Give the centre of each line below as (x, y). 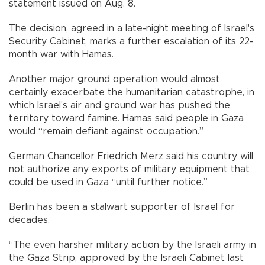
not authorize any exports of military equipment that (129, 169)
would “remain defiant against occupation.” (106, 132)
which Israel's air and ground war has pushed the (119, 106)
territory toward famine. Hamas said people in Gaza (126, 119)
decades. (29, 220)
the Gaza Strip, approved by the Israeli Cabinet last (126, 258)
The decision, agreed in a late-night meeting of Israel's (132, 29)
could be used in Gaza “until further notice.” (108, 182)
